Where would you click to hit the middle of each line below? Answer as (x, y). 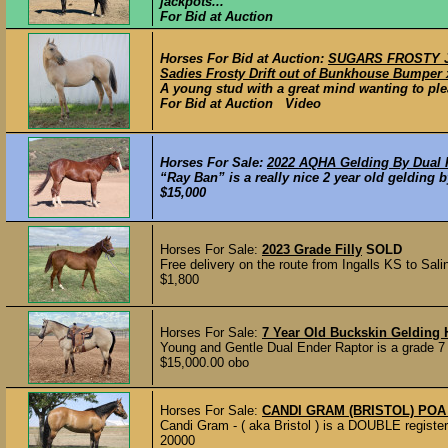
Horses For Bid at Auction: (244, 58)
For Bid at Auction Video (240, 103)
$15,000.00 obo (204, 362)
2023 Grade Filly (312, 249)
